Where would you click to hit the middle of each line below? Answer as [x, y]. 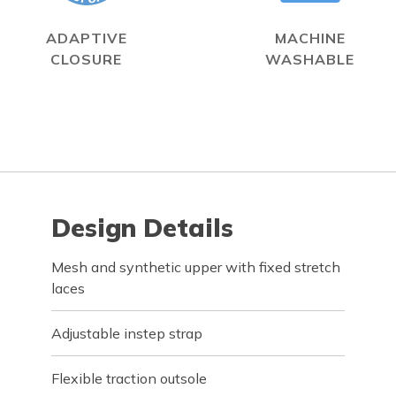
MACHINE [310, 38]
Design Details [143, 228]
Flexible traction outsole [129, 378]
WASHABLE [310, 59]
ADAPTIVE [86, 38]
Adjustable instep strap [127, 333]
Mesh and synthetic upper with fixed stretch [196, 267]
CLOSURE [86, 59]
